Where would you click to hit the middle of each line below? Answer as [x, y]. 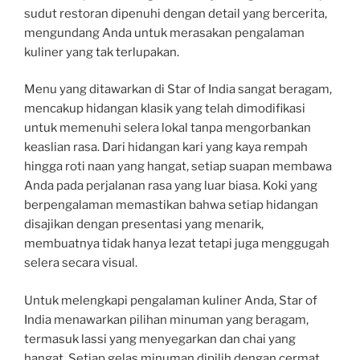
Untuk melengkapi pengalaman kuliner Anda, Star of [171, 300]
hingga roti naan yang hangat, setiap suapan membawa [178, 167]
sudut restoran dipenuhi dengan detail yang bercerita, [176, 13]
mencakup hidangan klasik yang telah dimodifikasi [165, 109]
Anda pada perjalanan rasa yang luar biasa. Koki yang [171, 186]
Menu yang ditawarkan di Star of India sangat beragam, [178, 90]
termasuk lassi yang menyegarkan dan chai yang [160, 339]
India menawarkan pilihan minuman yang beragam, [166, 319]
